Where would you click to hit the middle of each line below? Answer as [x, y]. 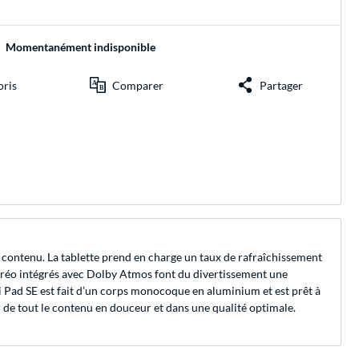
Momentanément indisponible [80, 47]
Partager [282, 85]
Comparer [138, 85]
